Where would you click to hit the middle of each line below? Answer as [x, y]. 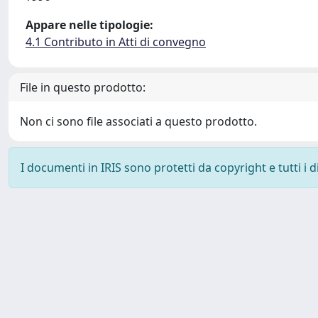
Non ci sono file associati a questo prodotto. [138, 121]
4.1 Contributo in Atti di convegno [116, 42]
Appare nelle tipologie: [89, 25]
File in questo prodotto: [83, 87]
